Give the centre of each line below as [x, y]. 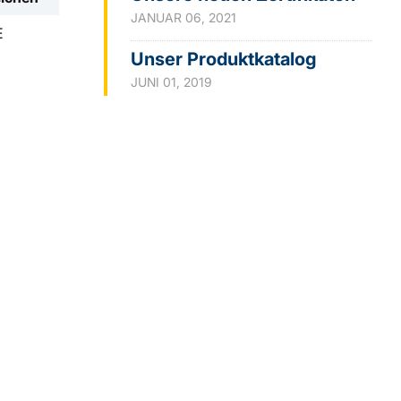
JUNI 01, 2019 [171, 82]
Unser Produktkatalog [223, 59]
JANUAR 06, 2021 [183, 17]
